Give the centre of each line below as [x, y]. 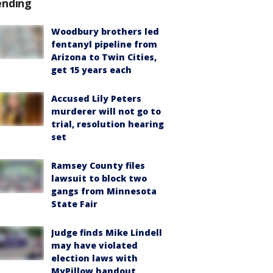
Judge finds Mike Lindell [107, 232]
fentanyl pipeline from [104, 44]
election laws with [94, 258]
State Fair [74, 204]
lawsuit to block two [99, 178]
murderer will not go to [106, 111]
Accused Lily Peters [96, 98]
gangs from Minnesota [104, 191]
